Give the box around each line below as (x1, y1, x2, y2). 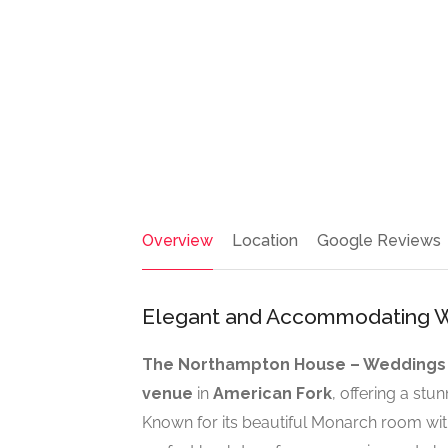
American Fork (213, 384, 332, 403)
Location (232, 231, 298, 250)
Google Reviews (317, 231, 441, 250)
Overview (142, 231, 213, 250)
